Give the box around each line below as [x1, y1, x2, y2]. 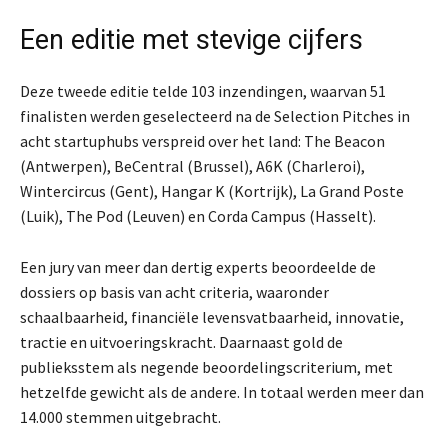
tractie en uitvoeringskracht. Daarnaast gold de [20, 332, 343, 353]
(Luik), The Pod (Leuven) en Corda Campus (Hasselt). [20, 206, 376, 227]
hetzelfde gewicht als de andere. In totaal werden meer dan [20, 382, 424, 403]
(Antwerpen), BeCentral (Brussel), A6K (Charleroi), [20, 156, 365, 177]
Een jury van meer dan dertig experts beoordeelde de [20, 257, 376, 278]
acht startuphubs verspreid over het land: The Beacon [20, 131, 385, 152]
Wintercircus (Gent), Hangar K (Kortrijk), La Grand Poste [20, 181, 404, 202]
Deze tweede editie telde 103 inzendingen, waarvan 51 [20, 81, 386, 102]
